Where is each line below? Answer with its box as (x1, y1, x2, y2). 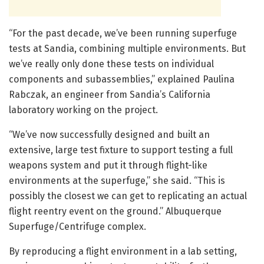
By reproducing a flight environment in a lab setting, (9, 246, 237, 258)
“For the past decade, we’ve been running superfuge (9, 28, 237, 39)
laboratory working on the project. (9, 104, 158, 116)
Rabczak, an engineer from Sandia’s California (9, 89, 210, 101)
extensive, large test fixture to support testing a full (9, 144, 233, 156)
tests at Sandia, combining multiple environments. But (9, 43, 246, 55)
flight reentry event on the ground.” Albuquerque (9, 206, 222, 217)
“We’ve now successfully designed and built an (9, 129, 210, 141)
